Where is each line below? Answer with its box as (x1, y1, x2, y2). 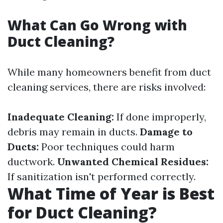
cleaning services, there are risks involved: (7, 81, 206, 93)
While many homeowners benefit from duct (7, 66, 211, 78)
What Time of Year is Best (7, 183, 215, 204)
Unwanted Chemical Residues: (57, 155, 209, 168)
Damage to (140, 125, 193, 138)
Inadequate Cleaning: (7, 111, 114, 123)
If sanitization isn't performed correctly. (7, 170, 196, 183)
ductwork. (7, 155, 57, 168)
